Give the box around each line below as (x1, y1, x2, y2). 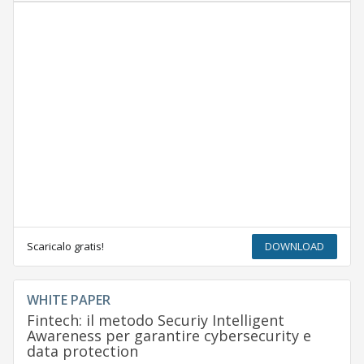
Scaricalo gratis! (26, 239, 104, 254)
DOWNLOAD (265, 239, 325, 254)
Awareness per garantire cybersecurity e (26, 326, 311, 346)
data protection (26, 341, 138, 362)
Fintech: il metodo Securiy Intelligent (26, 310, 284, 331)
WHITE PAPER (26, 291, 110, 310)
